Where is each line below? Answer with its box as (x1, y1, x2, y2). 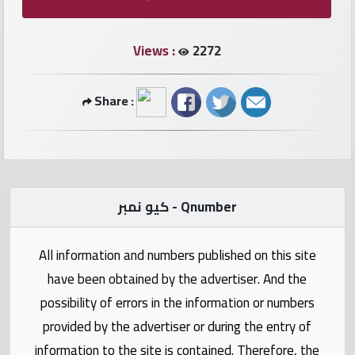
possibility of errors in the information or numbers (40, 289, 315, 315)
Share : (91, 88, 136, 113)
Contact (25, 281, 70, 307)
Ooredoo (25, 148, 74, 174)
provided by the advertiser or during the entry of (43, 313, 312, 339)
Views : (133, 37, 179, 63)
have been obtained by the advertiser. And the (48, 265, 307, 292)
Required (25, 38, 75, 63)
